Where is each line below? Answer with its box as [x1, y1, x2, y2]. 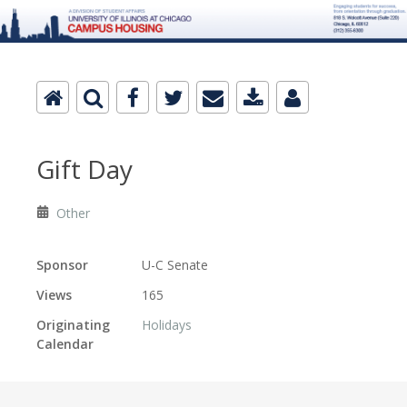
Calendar [36, 334, 94, 352]
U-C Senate [142, 255, 208, 273]
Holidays [142, 315, 192, 333]
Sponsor [36, 255, 88, 273]
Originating [36, 315, 110, 333]
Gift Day [36, 151, 133, 186]
